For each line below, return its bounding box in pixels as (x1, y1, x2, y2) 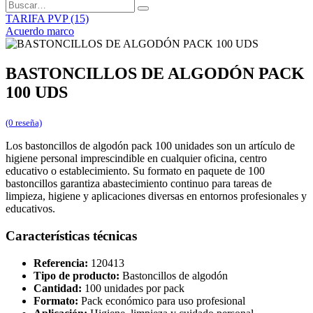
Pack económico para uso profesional (78, 294, 245, 307)
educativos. (6, 203, 55, 215)
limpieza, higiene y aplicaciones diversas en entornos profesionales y (6, 190, 307, 203)
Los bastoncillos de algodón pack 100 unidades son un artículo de (6, 140, 295, 152)
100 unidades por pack (82, 282, 184, 294)
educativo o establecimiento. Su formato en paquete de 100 (6, 165, 265, 177)
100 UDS (6, 83, 68, 102)
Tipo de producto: (34, 269, 119, 282)
